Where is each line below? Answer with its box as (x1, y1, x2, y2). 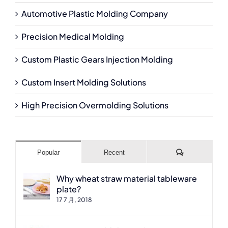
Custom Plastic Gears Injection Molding (21, 53, 173, 65)
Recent (103, 148, 125, 156)
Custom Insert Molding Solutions (21, 76, 146, 88)
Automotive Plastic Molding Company (21, 8, 168, 19)
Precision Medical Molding (21, 31, 124, 42)
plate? (56, 183, 81, 194)
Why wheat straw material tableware (56, 173, 197, 184)
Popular (37, 148, 60, 156)
